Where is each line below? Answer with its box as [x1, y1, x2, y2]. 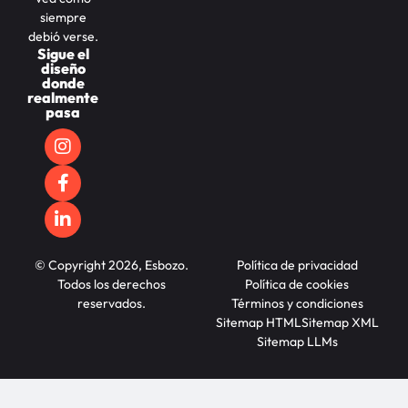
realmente [27, 88, 99, 107]
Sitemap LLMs [256, 333, 338, 351]
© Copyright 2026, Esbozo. [34, 257, 189, 274]
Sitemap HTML [215, 314, 301, 331]
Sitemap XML [301, 314, 379, 331]
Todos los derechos [56, 276, 166, 293]
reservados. [76, 295, 146, 312]
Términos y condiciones [230, 295, 363, 312]
